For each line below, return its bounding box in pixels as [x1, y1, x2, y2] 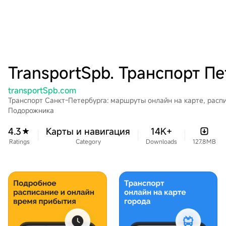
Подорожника [8, 105, 54, 115]
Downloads [146, 137, 177, 145]
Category [75, 137, 101, 145]
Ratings [9, 137, 30, 145]
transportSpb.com [8, 85, 76, 96]
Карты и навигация [46, 125, 130, 137]
